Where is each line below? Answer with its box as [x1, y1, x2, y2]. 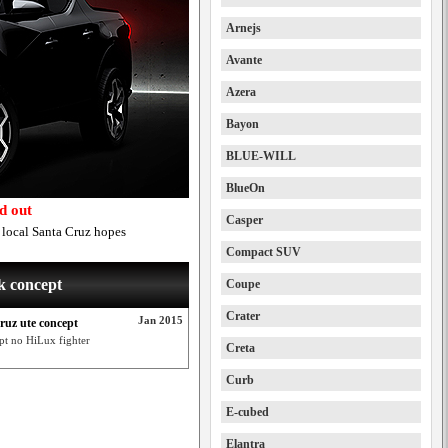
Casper [226, 213, 263, 227]
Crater [226, 309, 260, 323]
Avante [226, 53, 262, 67]
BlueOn [226, 181, 265, 195]
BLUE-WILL [226, 149, 296, 163]
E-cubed [226, 405, 269, 419]
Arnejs [226, 21, 261, 35]
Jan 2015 [138, 314, 183, 326]
